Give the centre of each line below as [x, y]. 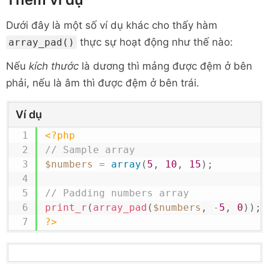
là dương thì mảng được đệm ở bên [165, 66]
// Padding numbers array [117, 193]
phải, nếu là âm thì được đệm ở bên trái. [103, 83]
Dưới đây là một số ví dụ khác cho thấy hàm [112, 25]
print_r [66, 207]
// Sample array [90, 150]
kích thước [54, 66]
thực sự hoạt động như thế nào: [155, 42]
